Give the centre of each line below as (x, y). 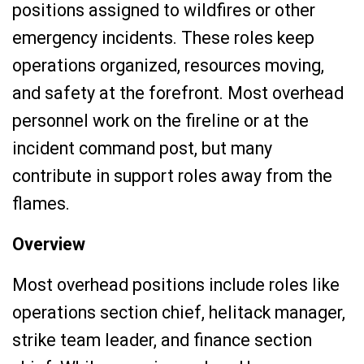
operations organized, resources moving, (168, 65)
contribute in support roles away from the (172, 176)
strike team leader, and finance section (162, 340)
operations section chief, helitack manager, (179, 312)
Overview (49, 244)
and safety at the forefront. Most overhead (178, 93)
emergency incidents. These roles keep (163, 38)
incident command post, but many (142, 148)
